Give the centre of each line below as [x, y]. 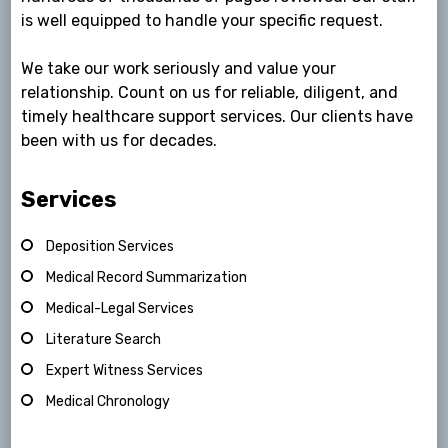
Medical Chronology [108, 402]
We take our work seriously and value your [179, 69]
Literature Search [104, 340]
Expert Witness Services [125, 371]
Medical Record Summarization [147, 278]
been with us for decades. [119, 141]
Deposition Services [110, 247]
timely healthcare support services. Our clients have [217, 117]
